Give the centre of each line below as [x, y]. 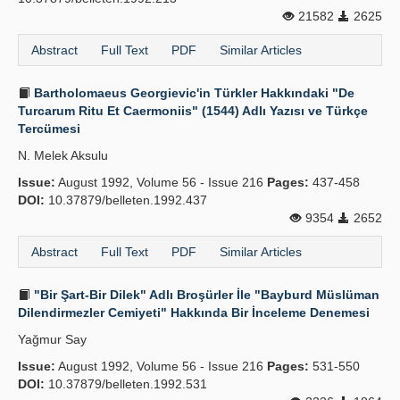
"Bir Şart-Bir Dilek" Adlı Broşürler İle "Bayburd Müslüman [205, 295]
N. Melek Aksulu [63, 155]
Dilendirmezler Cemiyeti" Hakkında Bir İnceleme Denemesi [194, 312]
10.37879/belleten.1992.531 [126, 384]
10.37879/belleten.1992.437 [126, 200]
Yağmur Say [52, 339]
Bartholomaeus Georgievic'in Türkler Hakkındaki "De [192, 93]
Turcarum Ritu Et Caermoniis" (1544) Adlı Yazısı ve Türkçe [193, 111]
